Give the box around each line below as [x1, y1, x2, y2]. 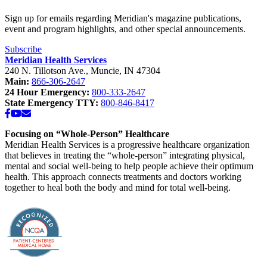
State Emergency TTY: [5, 98, 101, 108]
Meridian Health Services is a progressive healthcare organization [5, 139, 250, 150]
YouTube [21, 108, 55, 119]
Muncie [91, 66, 119, 76]
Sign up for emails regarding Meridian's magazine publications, [5, 13, 241, 24]
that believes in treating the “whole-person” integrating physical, [5, 150, 245, 161]
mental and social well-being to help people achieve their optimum [5, 161, 253, 172]
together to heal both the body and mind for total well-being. [5, 182, 231, 193]
